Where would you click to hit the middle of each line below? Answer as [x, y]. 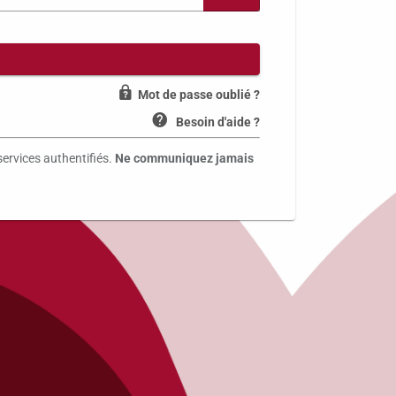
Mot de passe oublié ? [199, 95]
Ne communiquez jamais [184, 158]
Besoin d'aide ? [218, 122]
